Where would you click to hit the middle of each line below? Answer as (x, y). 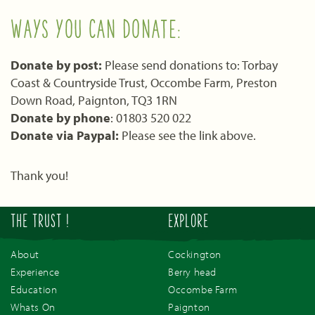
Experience (35, 272)
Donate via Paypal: (66, 135)
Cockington (195, 255)
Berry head (192, 272)
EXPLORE (188, 223)
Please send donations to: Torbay (190, 65)
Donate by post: (56, 65)
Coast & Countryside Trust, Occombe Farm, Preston (144, 82)
